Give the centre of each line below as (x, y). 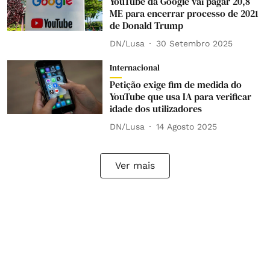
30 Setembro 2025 (194, 43)
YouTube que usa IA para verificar (180, 96)
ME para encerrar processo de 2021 (184, 13)
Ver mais (135, 165)
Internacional (134, 67)
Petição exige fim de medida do (175, 84)
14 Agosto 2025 (186, 126)
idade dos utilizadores (155, 108)
